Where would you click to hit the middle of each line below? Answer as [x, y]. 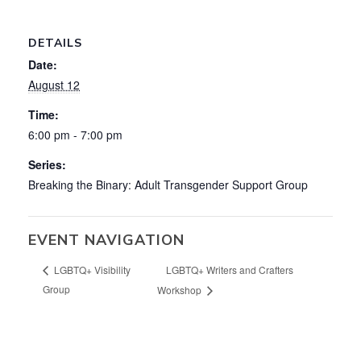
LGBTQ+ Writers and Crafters [230, 269]
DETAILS [55, 43]
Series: [47, 164]
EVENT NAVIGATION [106, 240]
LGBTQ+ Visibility [91, 270]
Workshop [181, 289]
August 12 [54, 84]
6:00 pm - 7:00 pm [75, 134]
